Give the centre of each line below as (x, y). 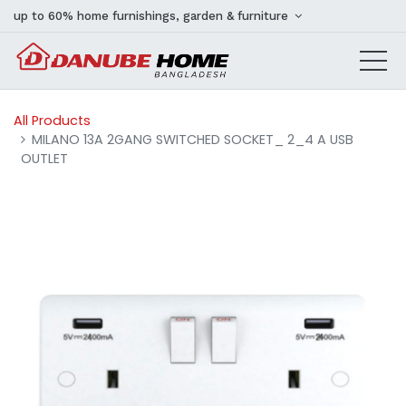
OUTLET (44, 159)
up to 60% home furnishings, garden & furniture (153, 16)
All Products (52, 121)
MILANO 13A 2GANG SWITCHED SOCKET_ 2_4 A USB (193, 140)
